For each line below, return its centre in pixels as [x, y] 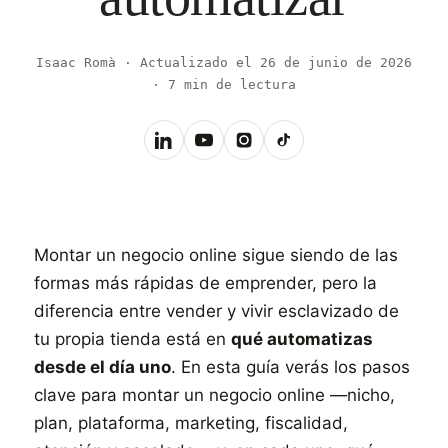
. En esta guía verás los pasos [290, 367]
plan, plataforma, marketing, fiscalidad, [191, 423]
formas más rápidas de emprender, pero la [205, 283]
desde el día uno [102, 367]
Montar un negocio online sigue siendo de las [216, 255]
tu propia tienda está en [132, 339]
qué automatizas [302, 339]
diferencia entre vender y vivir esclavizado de [216, 311]
